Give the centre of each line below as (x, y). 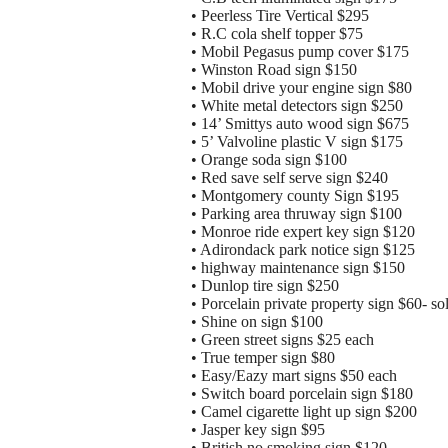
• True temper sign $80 (263, 358)
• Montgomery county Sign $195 (295, 196)
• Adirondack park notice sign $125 (303, 250)
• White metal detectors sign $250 (297, 106)
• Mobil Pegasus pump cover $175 (300, 52)
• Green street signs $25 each (282, 340)
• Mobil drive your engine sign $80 (301, 88)
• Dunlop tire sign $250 (265, 286)
